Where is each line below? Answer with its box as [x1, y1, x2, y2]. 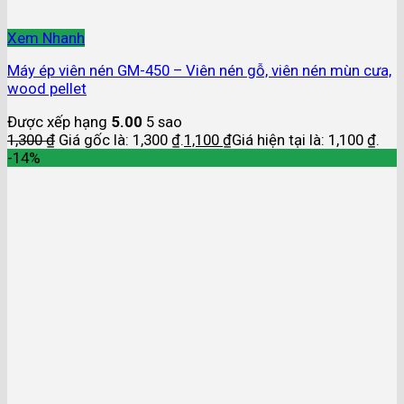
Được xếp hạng [7, 113, 111, 132]
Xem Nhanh [7, 28, 85, 47]
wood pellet [7, 79, 87, 98]
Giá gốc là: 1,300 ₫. [59, 131, 184, 150]
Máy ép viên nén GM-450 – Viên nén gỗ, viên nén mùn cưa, [7, 61, 391, 80]
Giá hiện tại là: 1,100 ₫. [232, 131, 380, 150]
